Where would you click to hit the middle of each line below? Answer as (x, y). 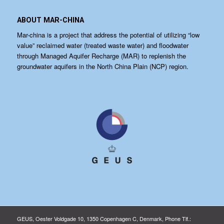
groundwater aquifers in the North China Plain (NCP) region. (102, 66)
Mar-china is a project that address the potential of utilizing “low (108, 35)
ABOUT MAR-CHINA (50, 20)
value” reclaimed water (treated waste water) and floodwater (102, 45)
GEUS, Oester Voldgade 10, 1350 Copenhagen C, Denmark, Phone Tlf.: (104, 219)
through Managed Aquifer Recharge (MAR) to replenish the (101, 56)
